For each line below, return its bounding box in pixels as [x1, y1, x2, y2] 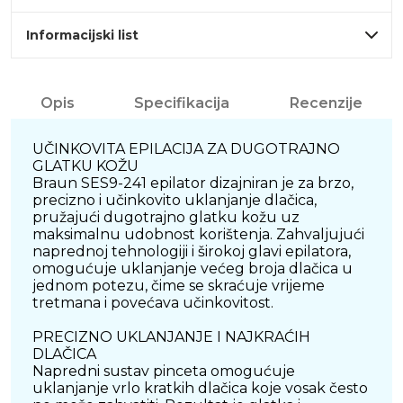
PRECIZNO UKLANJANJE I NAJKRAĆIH [32, 328, 310, 346]
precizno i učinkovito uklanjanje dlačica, [32, 192, 317, 210]
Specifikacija [134, 94, 230, 112]
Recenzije [289, 94, 363, 112]
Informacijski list [26, 27, 139, 44]
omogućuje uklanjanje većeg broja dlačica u [32, 260, 353, 278]
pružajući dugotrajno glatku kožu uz [32, 209, 300, 227]
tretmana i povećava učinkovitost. [32, 294, 273, 312]
